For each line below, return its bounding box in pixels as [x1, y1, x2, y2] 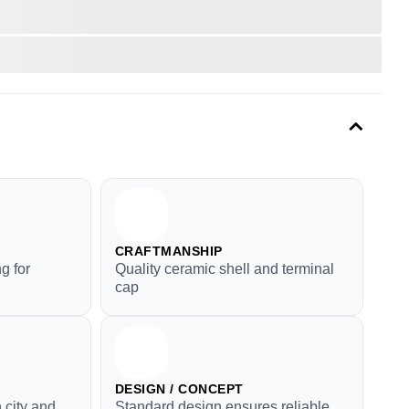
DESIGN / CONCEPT [114, 382, 244, 396]
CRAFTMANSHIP [114, 244, 223, 258]
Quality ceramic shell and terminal [114, 261, 334, 277]
